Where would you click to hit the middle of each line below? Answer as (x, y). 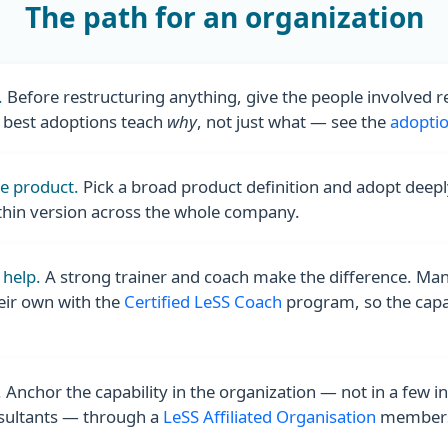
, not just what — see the (293, 121)
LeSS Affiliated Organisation (269, 416)
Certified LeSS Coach (203, 301)
